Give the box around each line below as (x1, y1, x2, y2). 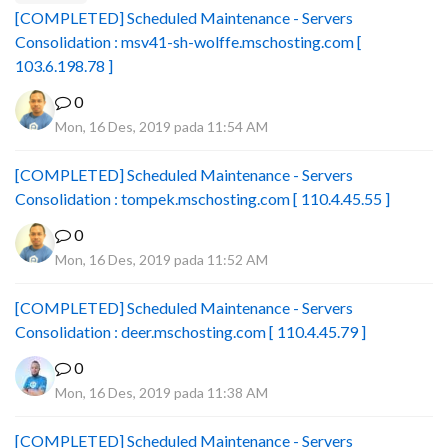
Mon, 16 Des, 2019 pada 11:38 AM (55, 384, 268, 401)
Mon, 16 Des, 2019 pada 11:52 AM (55, 251, 268, 268)
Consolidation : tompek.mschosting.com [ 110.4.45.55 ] (15, 189, 390, 208)
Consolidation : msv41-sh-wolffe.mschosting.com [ (15, 32, 362, 51)
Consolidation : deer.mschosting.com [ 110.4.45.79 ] (15, 322, 366, 341)
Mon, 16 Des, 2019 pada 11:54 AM (55, 118, 268, 135)
